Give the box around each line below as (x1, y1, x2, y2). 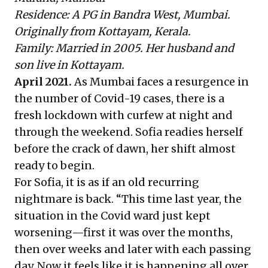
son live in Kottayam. (14, 58, 124, 72)
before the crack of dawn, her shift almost (14, 142, 236, 156)
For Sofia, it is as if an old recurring (14, 175, 199, 189)
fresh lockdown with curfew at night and (14, 108, 233, 122)
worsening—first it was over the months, (14, 226, 233, 239)
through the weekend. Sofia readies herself (14, 125, 243, 139)
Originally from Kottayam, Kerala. (14, 25, 191, 38)
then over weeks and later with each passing (14, 242, 251, 256)
